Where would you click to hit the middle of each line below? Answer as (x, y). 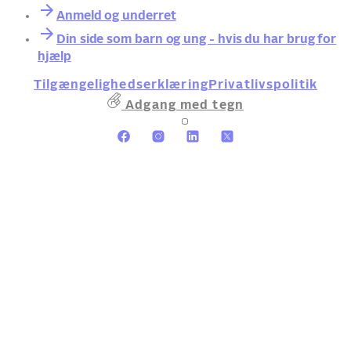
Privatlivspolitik (262, 85)
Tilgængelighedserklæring (121, 85)
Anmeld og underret (116, 16)
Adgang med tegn (183, 105)
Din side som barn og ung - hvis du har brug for (197, 40)
